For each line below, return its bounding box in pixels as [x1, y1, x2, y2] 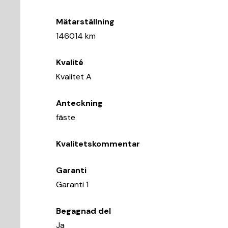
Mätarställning [56, 16, 115, 27]
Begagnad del [56, 206, 111, 216]
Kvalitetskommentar [56, 138, 140, 149]
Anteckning [56, 98, 103, 108]
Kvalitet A [56, 71, 92, 82]
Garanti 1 [56, 179, 89, 190]
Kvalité [56, 57, 83, 68]
